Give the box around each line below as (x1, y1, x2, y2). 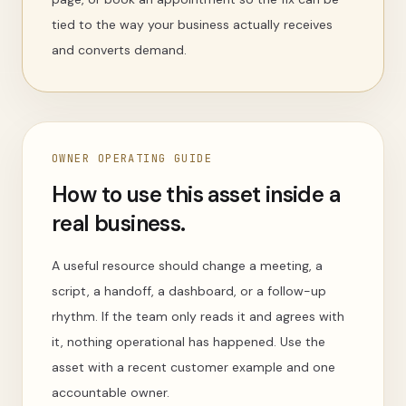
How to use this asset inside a (52, 180, 340, 208)
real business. (52, 209, 186, 237)
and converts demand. (52, 42, 187, 58)
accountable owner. (52, 384, 169, 401)
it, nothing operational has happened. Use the (52, 333, 325, 350)
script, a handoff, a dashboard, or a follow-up (52, 283, 326, 299)
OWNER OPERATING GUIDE (52, 151, 213, 166)
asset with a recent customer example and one (52, 359, 335, 375)
